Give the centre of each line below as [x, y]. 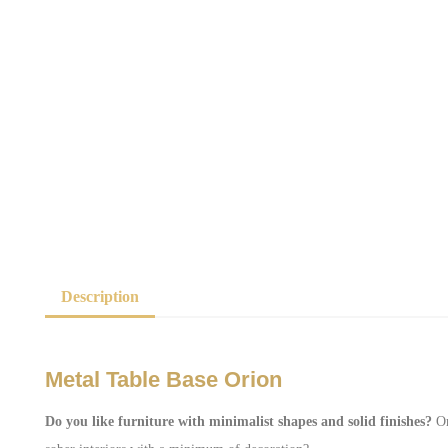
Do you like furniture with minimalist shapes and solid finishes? [238, 421]
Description [100, 296]
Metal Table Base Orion [163, 379]
